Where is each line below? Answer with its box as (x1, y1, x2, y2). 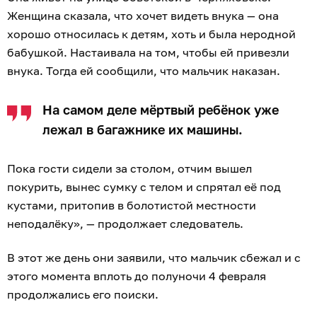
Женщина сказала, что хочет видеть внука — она (7, 8, 279, 23)
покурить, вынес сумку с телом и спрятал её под (7, 180, 281, 195)
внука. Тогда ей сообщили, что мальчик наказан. (7, 64, 283, 79)
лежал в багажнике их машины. (42, 122, 243, 138)
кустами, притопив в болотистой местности (7, 198, 256, 213)
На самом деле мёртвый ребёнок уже (42, 102, 279, 118)
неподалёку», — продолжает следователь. (7, 217, 246, 231)
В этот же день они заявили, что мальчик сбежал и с (7, 250, 301, 265)
